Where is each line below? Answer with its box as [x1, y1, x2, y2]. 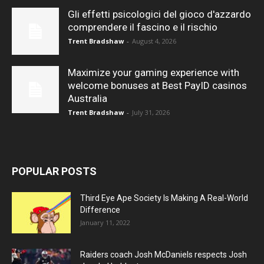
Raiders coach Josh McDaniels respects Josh [80, 249, 247, 259]
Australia [68, 92, 107, 104]
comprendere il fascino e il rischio [68, 21, 217, 33]
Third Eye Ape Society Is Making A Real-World [80, 193, 248, 203]
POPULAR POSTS [12, 164, 97, 177]
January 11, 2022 [80, 217, 130, 227]
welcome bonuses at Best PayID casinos [68, 79, 247, 91]
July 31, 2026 [132, 107, 170, 117]
